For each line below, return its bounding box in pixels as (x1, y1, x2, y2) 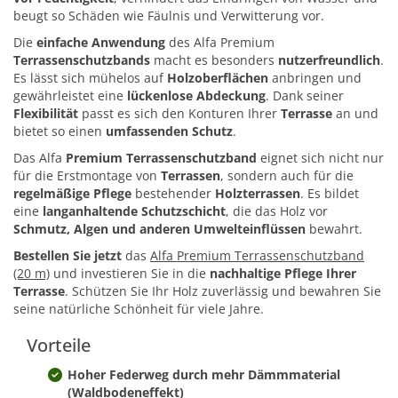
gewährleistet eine (13, 87, 127, 105)
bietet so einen (13, 123, 106, 140)
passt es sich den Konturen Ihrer (78, 105, 281, 123)
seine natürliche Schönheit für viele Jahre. (13, 300, 264, 318)
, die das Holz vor (226, 203, 328, 220)
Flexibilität (13, 105, 78, 123)
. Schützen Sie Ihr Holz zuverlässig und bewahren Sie (65, 283, 381, 300)
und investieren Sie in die (50, 265, 210, 283)
